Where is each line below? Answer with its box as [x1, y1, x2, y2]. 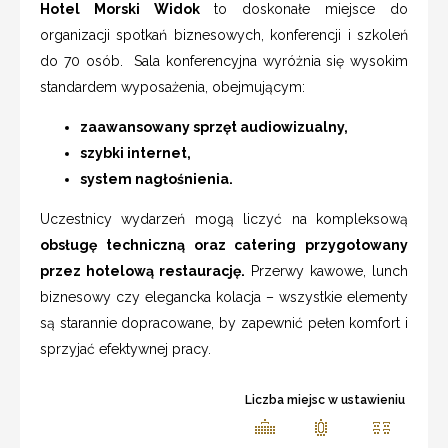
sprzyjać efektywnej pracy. [40, 340, 211, 357]
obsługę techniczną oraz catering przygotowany [40, 236, 408, 253]
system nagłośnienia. [80, 170, 233, 187]
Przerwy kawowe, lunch [250, 262, 409, 279]
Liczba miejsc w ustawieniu [245, 392, 405, 407]
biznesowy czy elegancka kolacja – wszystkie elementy [40, 288, 408, 305]
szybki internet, [80, 144, 191, 161]
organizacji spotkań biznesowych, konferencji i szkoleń [40, 26, 408, 43]
